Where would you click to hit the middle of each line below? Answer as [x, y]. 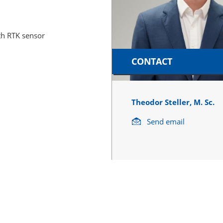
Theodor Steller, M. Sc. [173, 102]
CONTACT [152, 61]
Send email [166, 121]
